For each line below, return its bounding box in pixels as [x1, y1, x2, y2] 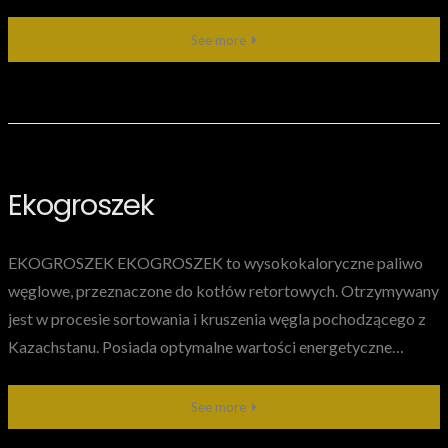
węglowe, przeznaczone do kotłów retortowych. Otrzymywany [8, 280, 439, 300]
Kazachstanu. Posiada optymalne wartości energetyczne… [8, 336, 404, 356]
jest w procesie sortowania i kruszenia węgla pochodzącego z [8, 308, 426, 328]
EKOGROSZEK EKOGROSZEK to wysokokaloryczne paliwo [8, 252, 423, 272]
